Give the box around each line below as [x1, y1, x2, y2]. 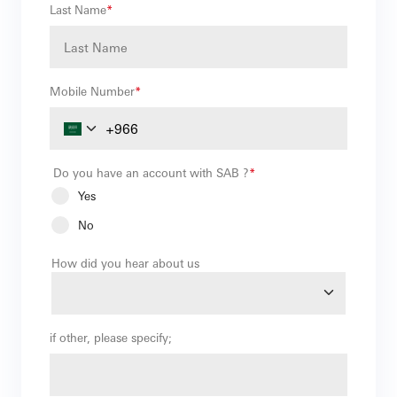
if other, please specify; [50, 329, 172, 345]
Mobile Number [50, 83, 135, 98]
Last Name [50, 2, 106, 17]
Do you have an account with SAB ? [53, 165, 249, 180]
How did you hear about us [51, 254, 199, 270]
